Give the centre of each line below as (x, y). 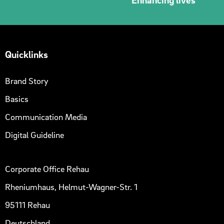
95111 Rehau (28, 204)
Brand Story (27, 81)
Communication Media (46, 117)
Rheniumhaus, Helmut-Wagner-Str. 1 (71, 186)
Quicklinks (27, 54)
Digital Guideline (35, 135)
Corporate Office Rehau (47, 168)
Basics (17, 99)
